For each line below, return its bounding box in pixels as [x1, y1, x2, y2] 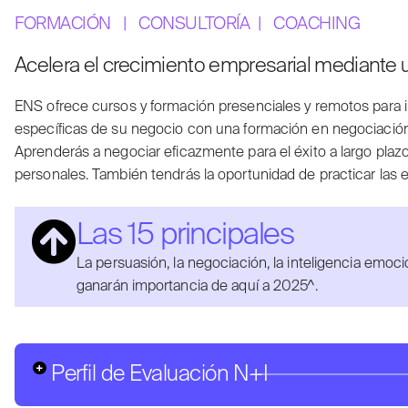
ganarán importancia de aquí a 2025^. [76, 279, 318, 294]
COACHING [273, 15, 361, 33]
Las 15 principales [76, 219, 295, 251]
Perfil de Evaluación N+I [51, 362, 269, 385]
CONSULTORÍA [138, 15, 250, 33]
